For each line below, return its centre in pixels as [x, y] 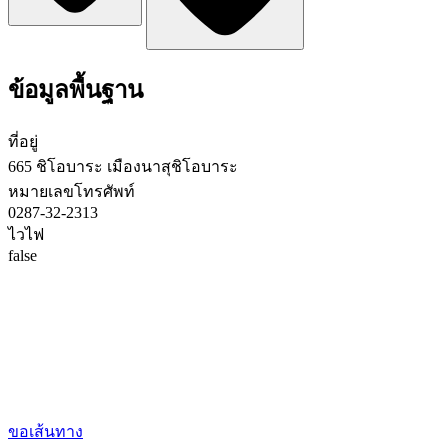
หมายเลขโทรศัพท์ [71, 192]
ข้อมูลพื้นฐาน [75, 90]
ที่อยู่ [23, 142]
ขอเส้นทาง [45, 432]
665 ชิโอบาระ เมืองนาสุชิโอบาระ [123, 167]
